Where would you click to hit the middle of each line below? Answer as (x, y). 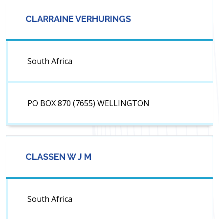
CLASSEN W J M (58, 157)
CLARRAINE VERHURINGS (78, 19)
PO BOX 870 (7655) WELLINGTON (88, 103)
